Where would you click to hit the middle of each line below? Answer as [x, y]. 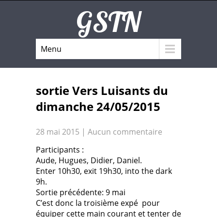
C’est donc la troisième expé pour [98, 203]
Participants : [60, 150]
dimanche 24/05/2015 [98, 106]
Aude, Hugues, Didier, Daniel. [89, 160]
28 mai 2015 [58, 132]
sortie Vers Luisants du [102, 90]
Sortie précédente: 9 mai [81, 192]
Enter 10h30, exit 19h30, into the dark [104, 171]
